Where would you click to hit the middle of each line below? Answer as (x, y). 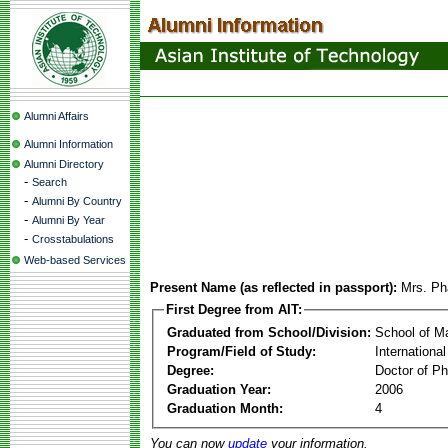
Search (49, 182)
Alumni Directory (64, 164)
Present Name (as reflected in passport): (273, 287)
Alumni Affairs (56, 116)
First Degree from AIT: (234, 309)
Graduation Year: (219, 389)
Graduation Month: (225, 408)
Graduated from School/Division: (269, 332)
